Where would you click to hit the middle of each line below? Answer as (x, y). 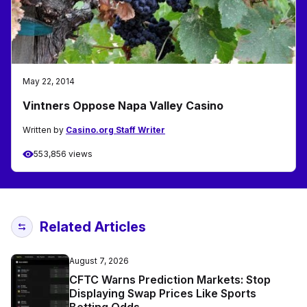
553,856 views (63, 154)
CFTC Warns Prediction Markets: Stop (170, 280)
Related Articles (93, 227)
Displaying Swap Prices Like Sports (163, 294)
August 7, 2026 (99, 261)
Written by (44, 130)
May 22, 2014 (49, 82)
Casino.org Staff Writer (115, 130)
